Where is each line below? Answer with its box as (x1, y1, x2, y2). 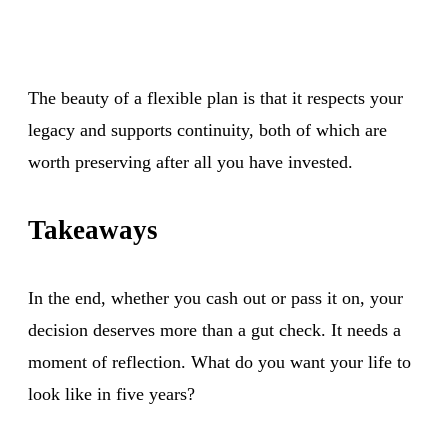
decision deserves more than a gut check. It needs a (28, 319, 401, 340)
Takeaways (28, 214, 158, 245)
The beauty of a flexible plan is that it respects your (28, 87, 403, 108)
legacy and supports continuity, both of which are (28, 119, 387, 140)
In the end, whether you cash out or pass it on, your (28, 287, 403, 308)
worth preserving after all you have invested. (28, 151, 353, 172)
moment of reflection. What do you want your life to (28, 351, 411, 372)
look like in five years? (28, 383, 195, 404)
